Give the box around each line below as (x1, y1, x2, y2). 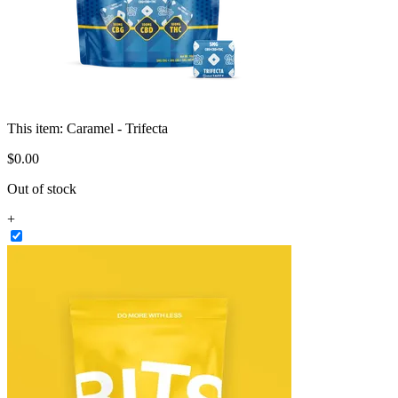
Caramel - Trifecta (67, 120, 168, 136)
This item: (7, 120, 67, 136)
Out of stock (7, 180, 76, 196)
